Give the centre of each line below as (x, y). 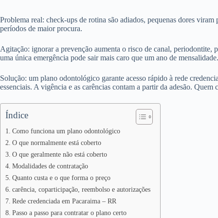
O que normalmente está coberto (56, 143)
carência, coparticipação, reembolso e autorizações (81, 189)
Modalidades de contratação (50, 166)
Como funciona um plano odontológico (66, 131)
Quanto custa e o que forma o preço (61, 178)
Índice (17, 115)
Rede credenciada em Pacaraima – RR (64, 201)
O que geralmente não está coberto (59, 154)
